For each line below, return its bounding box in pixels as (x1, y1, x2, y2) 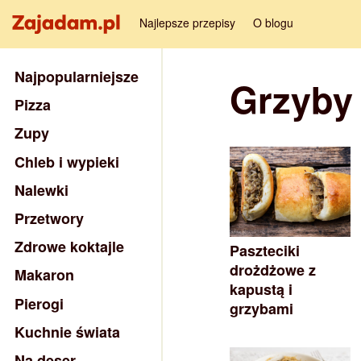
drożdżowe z (230, 259, 316, 280)
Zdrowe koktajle (15, 236, 124, 258)
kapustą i (230, 278, 293, 300)
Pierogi (15, 293, 64, 314)
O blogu (253, 15, 293, 31)
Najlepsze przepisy (139, 15, 235, 31)
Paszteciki (230, 239, 300, 261)
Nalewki (15, 179, 68, 201)
